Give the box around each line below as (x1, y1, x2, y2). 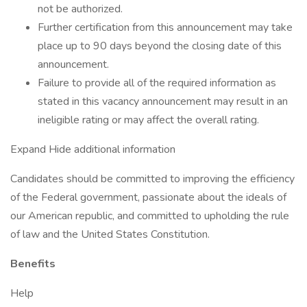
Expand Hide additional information (10, 142, 175, 157)
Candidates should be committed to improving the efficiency (10, 171, 295, 186)
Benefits (10, 256, 56, 271)
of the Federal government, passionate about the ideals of (10, 190, 286, 205)
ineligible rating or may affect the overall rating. (38, 112, 259, 127)
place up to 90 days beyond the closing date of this (38, 38, 282, 53)
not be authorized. (38, 1, 123, 16)
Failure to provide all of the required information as (38, 75, 276, 90)
